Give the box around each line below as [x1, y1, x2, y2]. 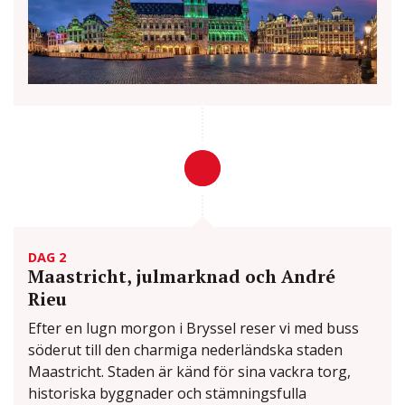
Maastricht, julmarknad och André [28, 264, 335, 288]
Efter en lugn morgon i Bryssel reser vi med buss [28, 318, 359, 339]
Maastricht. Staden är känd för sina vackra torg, [28, 362, 351, 382]
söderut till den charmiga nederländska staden [28, 340, 343, 361]
